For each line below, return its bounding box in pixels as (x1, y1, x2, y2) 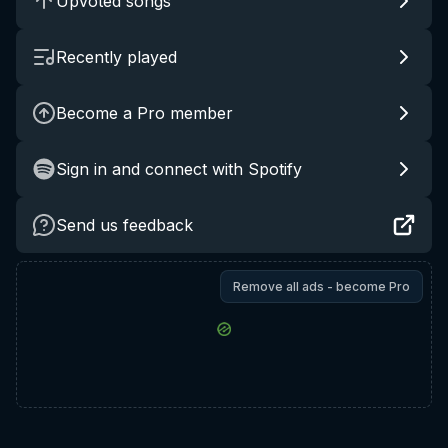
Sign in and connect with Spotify (56, 159, 302, 179)
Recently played (56, 47, 177, 67)
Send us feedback (56, 215, 193, 235)
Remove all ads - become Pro (233, 279, 410, 294)
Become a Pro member (56, 103, 233, 123)
